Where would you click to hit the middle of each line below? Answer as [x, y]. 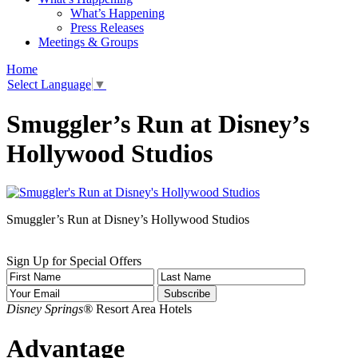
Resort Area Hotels [142, 309]
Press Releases [107, 28]
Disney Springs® [50, 309]
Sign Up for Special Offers [74, 261]
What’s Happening [117, 13]
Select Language [49, 85]
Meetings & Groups [88, 42]
